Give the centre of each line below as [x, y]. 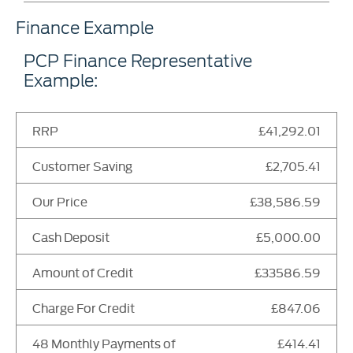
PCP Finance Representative [138, 61]
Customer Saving [82, 166]
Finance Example [85, 28]
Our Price [60, 201]
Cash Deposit [71, 237]
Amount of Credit [83, 272]
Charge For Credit [84, 308]
